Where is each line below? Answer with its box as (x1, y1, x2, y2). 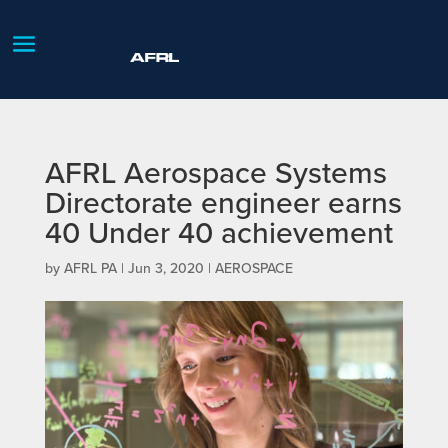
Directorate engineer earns (44, 180, 402, 223)
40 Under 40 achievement (44, 210, 393, 253)
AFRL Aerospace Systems (44, 150, 387, 193)
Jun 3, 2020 (127, 257, 204, 278)
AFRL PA (63, 257, 117, 278)
